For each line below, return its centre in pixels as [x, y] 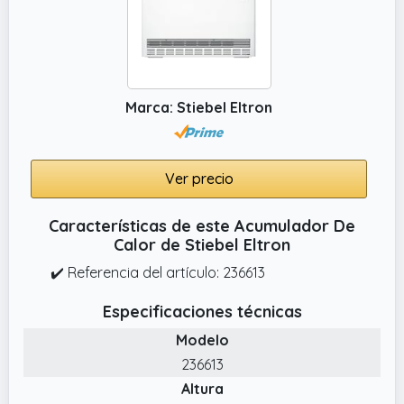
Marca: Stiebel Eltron [199, 107]
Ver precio [199, 178]
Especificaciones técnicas [202, 311]
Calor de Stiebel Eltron [202, 244]
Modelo [202, 340]
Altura [202, 388]
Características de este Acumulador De [202, 225]
